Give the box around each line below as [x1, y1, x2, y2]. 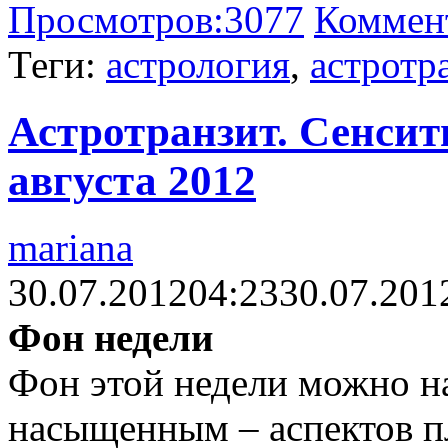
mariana [8, 226, 133, 270]
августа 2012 [8, 157, 256, 205]
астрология [106, 43, 290, 87]
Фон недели [8, 316, 213, 360]
